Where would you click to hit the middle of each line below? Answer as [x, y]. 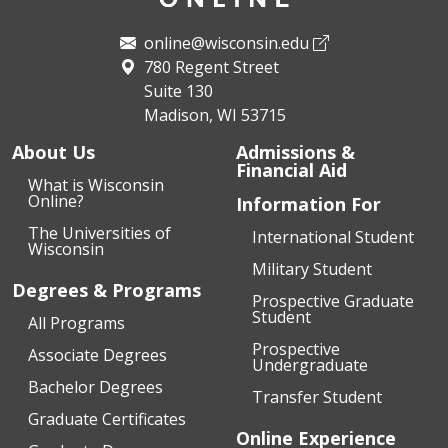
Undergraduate [310, 365]
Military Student [312, 269]
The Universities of [99, 233]
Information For [308, 204]
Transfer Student [317, 397]
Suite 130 [178, 91]
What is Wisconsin [96, 185]
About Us [53, 152]
